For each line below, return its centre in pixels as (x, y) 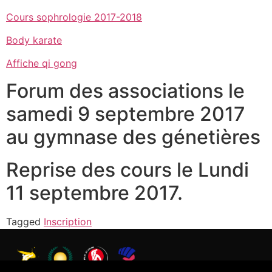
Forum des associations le (125, 90)
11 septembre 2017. (94, 192)
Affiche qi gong (42, 63)
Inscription (68, 221)
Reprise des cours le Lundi (127, 169)
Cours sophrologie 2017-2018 (74, 17)
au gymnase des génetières (133, 137)
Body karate (34, 40)
